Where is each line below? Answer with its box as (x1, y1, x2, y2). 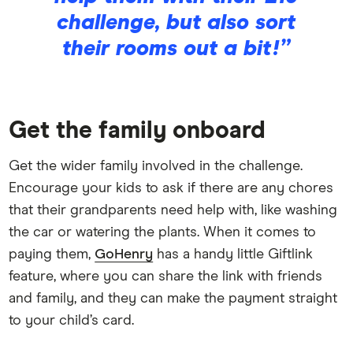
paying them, (9, 247, 95, 262)
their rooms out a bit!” (62, 39, 291, 61)
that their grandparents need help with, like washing (9, 203, 338, 217)
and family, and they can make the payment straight (9, 291, 338, 306)
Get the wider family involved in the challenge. (9, 158, 303, 173)
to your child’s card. (9, 313, 135, 328)
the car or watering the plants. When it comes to (9, 225, 317, 240)
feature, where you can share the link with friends (9, 269, 323, 284)
